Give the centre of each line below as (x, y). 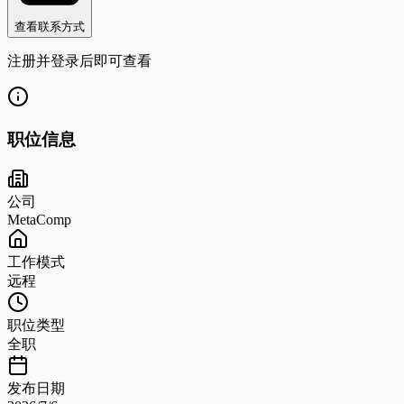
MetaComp (39, 220)
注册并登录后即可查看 (79, 60)
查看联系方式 (50, 26)
